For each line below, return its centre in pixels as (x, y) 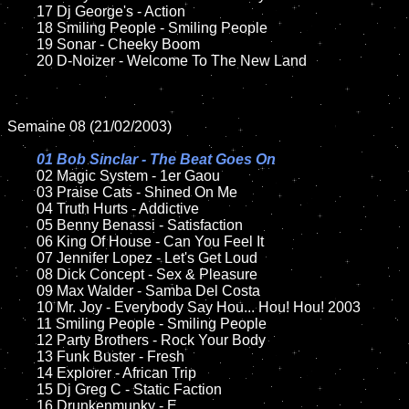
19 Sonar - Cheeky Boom (22, 44)
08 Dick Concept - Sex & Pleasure (22, 274)
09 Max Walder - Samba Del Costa (22, 291)
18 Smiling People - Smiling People (22, 28)
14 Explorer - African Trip (22, 373)
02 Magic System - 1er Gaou (128, 176)
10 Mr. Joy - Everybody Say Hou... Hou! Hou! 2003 (22, 307)
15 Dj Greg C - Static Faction (22, 389)
